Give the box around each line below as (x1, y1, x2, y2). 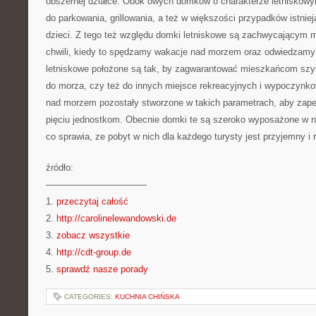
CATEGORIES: (64, 293, 115, 300)
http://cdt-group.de (56, 247, 131, 257)
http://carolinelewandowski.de (56, 213, 176, 224)
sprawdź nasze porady (56, 264, 148, 274)
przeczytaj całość (56, 196, 128, 207)
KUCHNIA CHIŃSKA (115, 293, 180, 300)
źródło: (46, 162, 73, 173)
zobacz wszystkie (56, 230, 130, 241)
